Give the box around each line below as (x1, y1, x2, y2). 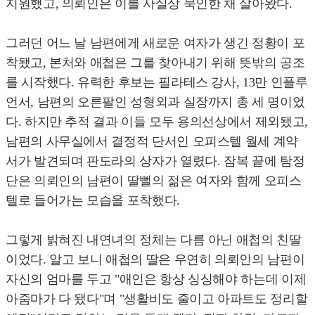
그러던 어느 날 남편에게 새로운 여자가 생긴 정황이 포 (6, 36, 305, 51)
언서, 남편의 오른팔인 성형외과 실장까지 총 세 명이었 (6, 95, 305, 110)
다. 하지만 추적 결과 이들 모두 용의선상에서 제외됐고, (6, 115, 308, 129)
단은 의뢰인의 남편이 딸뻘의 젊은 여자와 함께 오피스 (6, 174, 302, 188)
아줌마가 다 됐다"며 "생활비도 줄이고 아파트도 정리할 (6, 292, 308, 307)
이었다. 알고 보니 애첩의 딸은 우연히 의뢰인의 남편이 (6, 252, 305, 267)
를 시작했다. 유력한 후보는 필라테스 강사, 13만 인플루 (6, 75, 308, 90)
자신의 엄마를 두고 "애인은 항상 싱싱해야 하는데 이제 (6, 272, 307, 287)
